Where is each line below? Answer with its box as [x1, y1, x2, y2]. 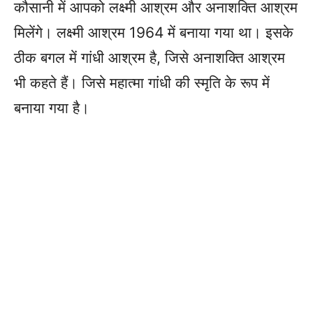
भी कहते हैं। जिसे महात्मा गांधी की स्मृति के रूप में [14, 73, 270, 92]
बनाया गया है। [14, 99, 89, 117]
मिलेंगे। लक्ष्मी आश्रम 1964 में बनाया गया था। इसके [14, 23, 293, 41]
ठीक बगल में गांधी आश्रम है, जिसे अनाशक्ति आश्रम [14, 48, 285, 66]
